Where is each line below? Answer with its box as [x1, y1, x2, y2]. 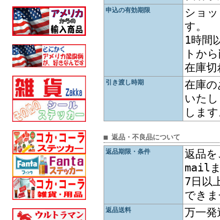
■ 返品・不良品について [104, 133, 180, 141]
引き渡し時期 [106, 79, 144, 86]
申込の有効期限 [106, 6, 150, 14]
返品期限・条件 [106, 148, 150, 155]
